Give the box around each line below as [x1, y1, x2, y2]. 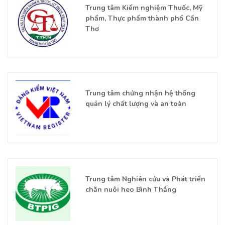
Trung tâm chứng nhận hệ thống [85, 88, 195, 98]
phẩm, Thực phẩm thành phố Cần [85, 13, 199, 23]
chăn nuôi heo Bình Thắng [85, 185, 176, 195]
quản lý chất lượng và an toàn [85, 99, 186, 109]
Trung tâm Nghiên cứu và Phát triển [85, 174, 205, 184]
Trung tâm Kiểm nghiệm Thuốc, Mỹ [85, 3, 202, 13]
